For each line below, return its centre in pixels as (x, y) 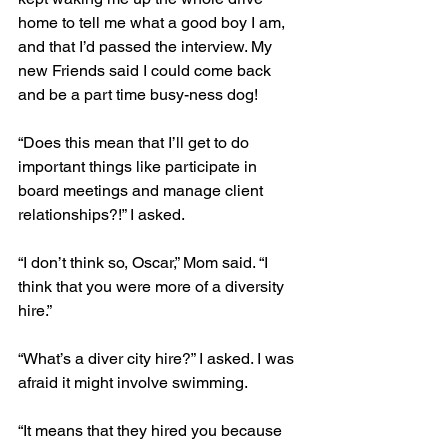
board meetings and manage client (142, 190)
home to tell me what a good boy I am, (153, 22)
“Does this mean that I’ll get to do (135, 142)
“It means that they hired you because (152, 430)
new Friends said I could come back (146, 70)
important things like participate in (139, 166)
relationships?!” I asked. (101, 214)
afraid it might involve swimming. (133, 382)
